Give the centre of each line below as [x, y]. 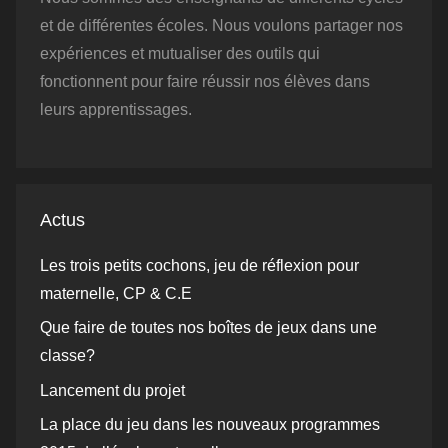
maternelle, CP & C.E [116, 293]
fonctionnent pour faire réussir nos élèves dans [205, 81]
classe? [67, 356]
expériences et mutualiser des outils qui [180, 53]
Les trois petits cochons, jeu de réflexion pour [199, 265]
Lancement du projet [112, 390]
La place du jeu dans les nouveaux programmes [210, 425]
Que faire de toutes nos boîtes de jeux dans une [208, 328]
